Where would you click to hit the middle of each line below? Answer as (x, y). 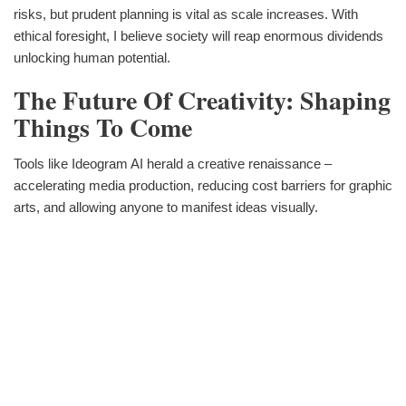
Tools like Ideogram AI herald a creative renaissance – (173, 163)
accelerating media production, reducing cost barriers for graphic (203, 185)
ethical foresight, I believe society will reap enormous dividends (198, 36)
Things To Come (103, 128)
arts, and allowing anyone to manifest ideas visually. (166, 207)
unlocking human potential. (92, 58)
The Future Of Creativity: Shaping (202, 101)
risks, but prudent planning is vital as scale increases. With (186, 14)
